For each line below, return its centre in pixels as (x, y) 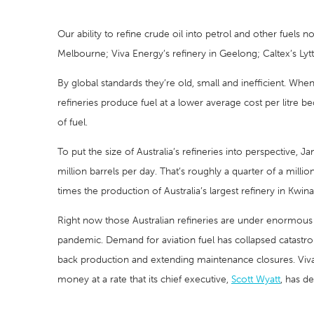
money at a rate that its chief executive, (144, 279)
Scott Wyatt (256, 279)
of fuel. (73, 122)
